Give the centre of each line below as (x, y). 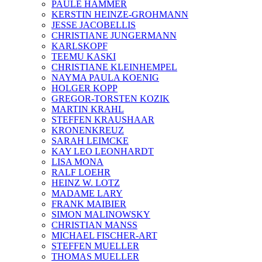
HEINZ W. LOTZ (86, 183)
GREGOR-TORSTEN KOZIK (111, 99)
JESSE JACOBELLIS (94, 25)
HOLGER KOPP (85, 88)
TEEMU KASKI (84, 56)
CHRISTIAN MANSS (94, 225)
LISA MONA (77, 162)
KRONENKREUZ (88, 130)
